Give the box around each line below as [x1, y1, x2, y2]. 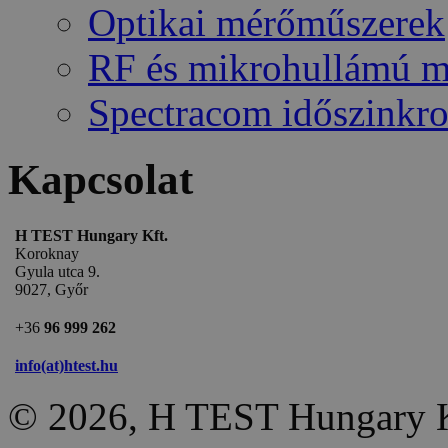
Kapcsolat [8, 155, 193, 203]
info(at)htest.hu [15, 356, 118, 374]
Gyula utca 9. [15, 262, 100, 280]
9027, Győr [15, 280, 88, 298]
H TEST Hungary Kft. [15, 226, 168, 244]
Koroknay [15, 244, 79, 262]
